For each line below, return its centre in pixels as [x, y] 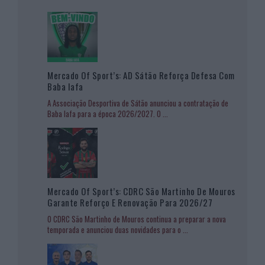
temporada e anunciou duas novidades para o [115, 229]
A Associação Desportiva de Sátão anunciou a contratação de [138, 103]
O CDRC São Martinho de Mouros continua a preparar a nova [137, 219]
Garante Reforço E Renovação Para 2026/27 [130, 202]
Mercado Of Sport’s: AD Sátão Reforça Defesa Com [141, 75]
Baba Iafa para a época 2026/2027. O [105, 113]
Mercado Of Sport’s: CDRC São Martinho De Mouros [141, 191]
